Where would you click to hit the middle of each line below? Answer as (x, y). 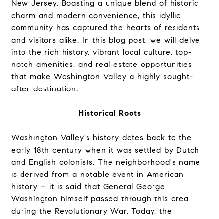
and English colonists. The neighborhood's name (106, 162)
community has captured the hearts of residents (105, 28)
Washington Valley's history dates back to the (101, 138)
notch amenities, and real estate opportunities (101, 64)
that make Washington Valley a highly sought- (102, 77)
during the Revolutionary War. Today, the (91, 211)
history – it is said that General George (88, 186)
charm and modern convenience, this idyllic (96, 15)
